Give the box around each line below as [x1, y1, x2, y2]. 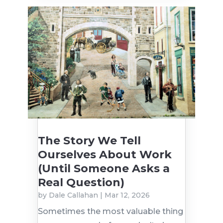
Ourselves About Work [37, 148, 172, 162]
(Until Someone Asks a [37, 162, 170, 176]
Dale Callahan [48, 191, 98, 200]
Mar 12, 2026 [104, 191, 150, 200]
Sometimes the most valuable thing [37, 207, 183, 217]
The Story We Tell [37, 134, 141, 148]
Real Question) [37, 176, 124, 190]
